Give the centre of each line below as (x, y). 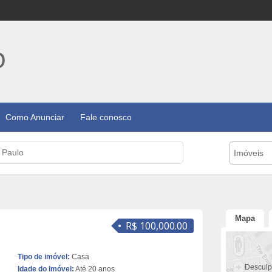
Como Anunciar (35, 117)
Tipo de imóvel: (44, 257)
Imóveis (249, 153)
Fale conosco (106, 117)
